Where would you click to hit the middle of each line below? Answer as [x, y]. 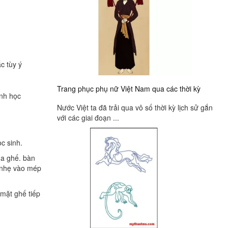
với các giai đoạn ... [88, 117]
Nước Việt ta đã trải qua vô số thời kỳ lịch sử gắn [135, 107]
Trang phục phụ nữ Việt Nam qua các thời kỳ [129, 89]
